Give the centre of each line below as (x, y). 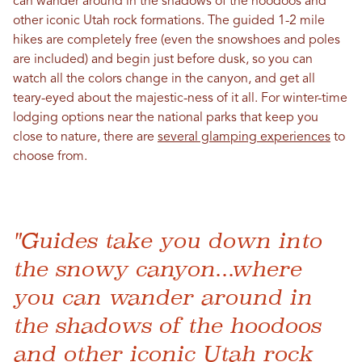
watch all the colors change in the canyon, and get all (164, 79)
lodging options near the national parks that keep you (166, 118)
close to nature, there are (85, 137)
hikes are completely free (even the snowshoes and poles (177, 40)
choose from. (52, 156)
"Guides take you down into (167, 240)
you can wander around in (162, 297)
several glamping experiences (244, 137)
